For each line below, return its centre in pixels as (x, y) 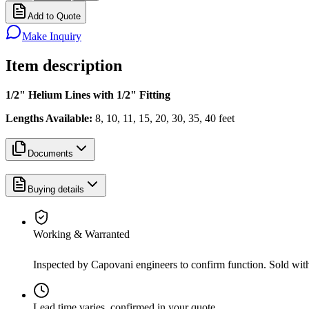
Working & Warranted (81, 235)
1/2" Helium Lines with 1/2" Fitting (88, 95)
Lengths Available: (49, 119)
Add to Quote (54, 17)
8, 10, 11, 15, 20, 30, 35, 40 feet (163, 119)
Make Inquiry (52, 37)
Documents (50, 153)
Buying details (56, 189)
